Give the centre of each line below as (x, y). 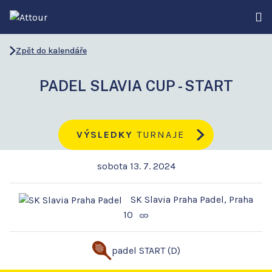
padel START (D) (146, 251)
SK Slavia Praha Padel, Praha (191, 199)
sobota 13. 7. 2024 (136, 166)
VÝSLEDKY (105, 134)
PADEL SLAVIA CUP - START (136, 86)
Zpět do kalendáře (51, 51)
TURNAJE (159, 134)
